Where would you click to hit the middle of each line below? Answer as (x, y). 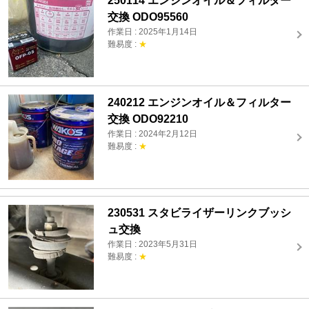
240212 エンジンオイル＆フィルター (200, 103)
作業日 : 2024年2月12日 (153, 134)
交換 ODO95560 (148, 17)
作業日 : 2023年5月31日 (153, 244)
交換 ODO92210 (148, 119)
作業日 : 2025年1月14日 (153, 31)
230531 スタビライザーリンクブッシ (200, 212)
